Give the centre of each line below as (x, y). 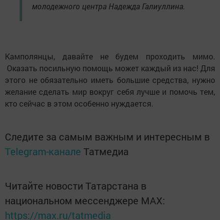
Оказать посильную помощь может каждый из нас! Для (110, 68)
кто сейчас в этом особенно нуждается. (80, 103)
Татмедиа (106, 151)
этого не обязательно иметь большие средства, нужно (110, 80)
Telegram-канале (43, 151)
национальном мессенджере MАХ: (85, 200)
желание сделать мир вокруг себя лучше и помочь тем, (110, 91)
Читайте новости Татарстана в (76, 185)
